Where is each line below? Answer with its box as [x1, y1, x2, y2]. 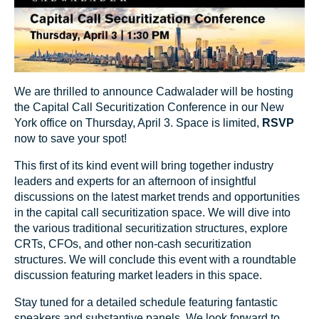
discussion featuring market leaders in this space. [14, 268, 262, 281]
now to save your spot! [14, 132, 127, 145]
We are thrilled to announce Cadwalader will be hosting [14, 85, 293, 98]
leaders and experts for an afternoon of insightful [14, 174, 256, 187]
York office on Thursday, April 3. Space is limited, [14, 116, 262, 129]
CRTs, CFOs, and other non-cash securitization [14, 237, 251, 250]
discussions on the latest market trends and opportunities [14, 190, 300, 203]
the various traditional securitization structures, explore [14, 221, 288, 234]
